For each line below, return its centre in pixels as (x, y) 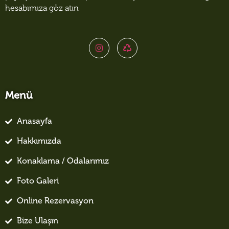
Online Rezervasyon (55, 202)
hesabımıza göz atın (42, 9)
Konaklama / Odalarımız (63, 162)
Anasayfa (34, 122)
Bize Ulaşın (37, 222)
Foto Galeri (38, 182)
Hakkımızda (39, 142)
